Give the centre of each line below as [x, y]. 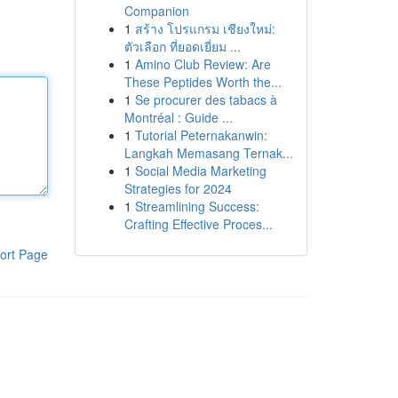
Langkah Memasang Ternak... [208, 153]
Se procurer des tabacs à [206, 99]
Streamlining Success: [197, 206]
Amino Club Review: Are [203, 64]
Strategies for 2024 [178, 188]
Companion [156, 11]
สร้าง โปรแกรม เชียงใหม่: [205, 28]
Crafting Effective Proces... [198, 224]
